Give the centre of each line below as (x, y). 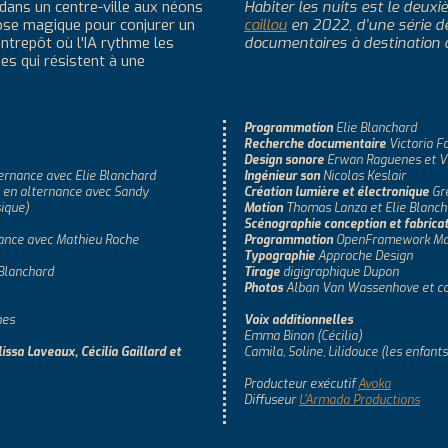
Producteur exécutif (301, 384)
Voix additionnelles (298, 320)
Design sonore (284, 160)
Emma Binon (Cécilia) (303, 336)
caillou (265, 25)
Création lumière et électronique (336, 192)
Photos (263, 288)
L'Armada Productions (359, 400)
